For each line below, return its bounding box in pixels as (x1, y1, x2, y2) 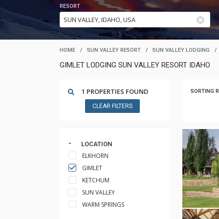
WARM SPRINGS (82, 200, 124, 209)
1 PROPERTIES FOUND (82, 87, 148, 96)
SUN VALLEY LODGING (153, 47, 210, 53)
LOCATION (81, 140, 112, 148)
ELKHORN (82, 152, 109, 160)
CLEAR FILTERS (92, 103, 132, 109)
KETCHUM (82, 176, 109, 184)
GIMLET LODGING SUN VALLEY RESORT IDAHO (60, 61, 210, 69)
